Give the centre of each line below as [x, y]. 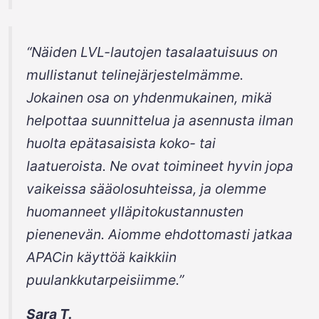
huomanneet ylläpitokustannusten [135, 211]
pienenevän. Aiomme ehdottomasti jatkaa [159, 234]
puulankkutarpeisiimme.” [105, 280]
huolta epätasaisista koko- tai [121, 143]
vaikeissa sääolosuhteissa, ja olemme [146, 189]
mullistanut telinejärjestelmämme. [135, 75]
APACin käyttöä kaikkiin [101, 257]
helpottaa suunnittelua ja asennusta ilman [160, 120]
